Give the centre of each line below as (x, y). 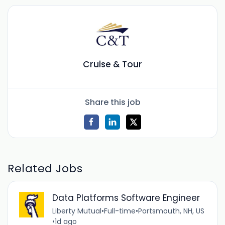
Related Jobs (45, 168)
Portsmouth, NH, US (171, 211)
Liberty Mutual (77, 211)
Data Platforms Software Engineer (126, 198)
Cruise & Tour (113, 65)
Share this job (113, 102)
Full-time (120, 211)
